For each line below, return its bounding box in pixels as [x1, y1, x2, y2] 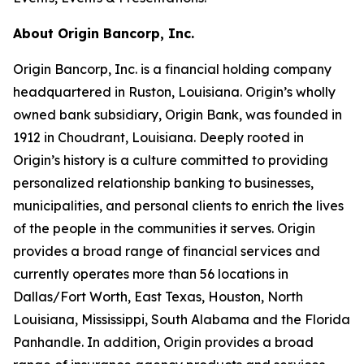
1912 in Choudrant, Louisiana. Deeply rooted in [13, 129, 304, 145]
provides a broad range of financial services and [13, 243, 320, 259]
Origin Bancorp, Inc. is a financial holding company [13, 61, 331, 77]
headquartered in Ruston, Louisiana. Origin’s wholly [13, 84, 336, 100]
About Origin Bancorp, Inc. [13, 25, 194, 41]
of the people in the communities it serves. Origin [13, 220, 315, 236]
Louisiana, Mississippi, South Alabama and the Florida [13, 311, 350, 327]
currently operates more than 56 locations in [13, 266, 288, 282]
